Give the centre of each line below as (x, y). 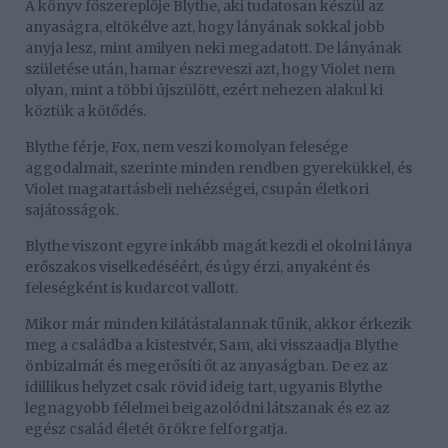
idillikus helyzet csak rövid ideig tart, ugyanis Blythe (203, 387)
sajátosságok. (72, 210)
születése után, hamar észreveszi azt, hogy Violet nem (210, 69)
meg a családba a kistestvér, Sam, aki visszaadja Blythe (211, 345)
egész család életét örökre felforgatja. (156, 429)
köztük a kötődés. (85, 111)
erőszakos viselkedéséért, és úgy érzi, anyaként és (197, 267)
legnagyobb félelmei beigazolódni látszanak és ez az (207, 408)
